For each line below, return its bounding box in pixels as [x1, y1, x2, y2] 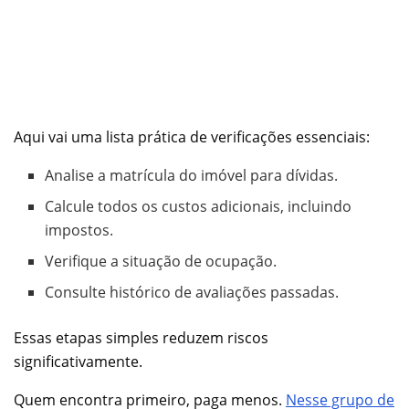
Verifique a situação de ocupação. [45, 251, 278, 272]
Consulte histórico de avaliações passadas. [45, 282, 340, 303]
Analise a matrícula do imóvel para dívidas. [45, 165, 339, 186]
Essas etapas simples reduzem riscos [14, 328, 268, 349]
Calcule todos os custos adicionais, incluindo [45, 196, 352, 217]
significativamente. [14, 351, 142, 372]
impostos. [45, 220, 114, 241]
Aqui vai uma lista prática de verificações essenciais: [14, 127, 370, 148]
